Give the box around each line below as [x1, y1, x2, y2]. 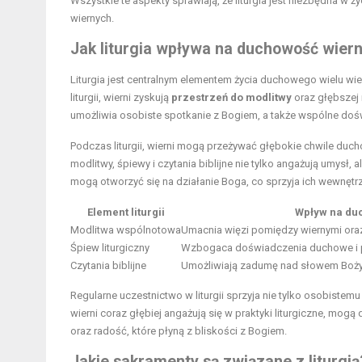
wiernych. [70, 11, 114, 24]
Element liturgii [86, 205, 165, 218]
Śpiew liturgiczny [70, 241, 149, 254]
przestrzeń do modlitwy [171, 90, 292, 103]
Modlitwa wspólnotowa [70, 223, 181, 236]
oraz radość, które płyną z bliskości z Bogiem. [70, 324, 287, 337]
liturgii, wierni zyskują [70, 90, 171, 103]
